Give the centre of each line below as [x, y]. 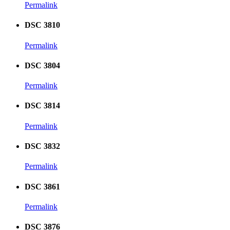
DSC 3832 [42, 146]
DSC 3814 [42, 106]
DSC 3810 [42, 25]
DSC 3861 [42, 186]
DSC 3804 [42, 65]
